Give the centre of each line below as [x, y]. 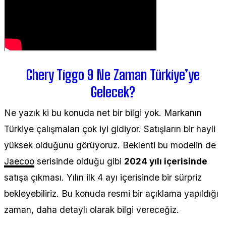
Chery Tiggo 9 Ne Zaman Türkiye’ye [113, 75]
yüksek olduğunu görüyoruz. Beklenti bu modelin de [110, 145]
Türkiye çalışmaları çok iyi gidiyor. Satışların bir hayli [110, 129]
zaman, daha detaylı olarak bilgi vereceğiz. [92, 209]
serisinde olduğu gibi [79, 161]
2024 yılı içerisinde [166, 161]
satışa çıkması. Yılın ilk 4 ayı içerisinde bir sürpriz [103, 177]
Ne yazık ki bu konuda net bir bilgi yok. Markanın [103, 112]
